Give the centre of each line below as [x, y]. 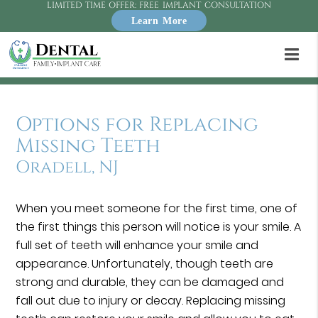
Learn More [159, 20]
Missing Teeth [88, 146]
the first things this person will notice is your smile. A [159, 227]
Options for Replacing [137, 125]
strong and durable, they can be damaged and [150, 283]
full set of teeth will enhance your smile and [137, 246]
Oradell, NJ [67, 168]
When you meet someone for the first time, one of [157, 209]
